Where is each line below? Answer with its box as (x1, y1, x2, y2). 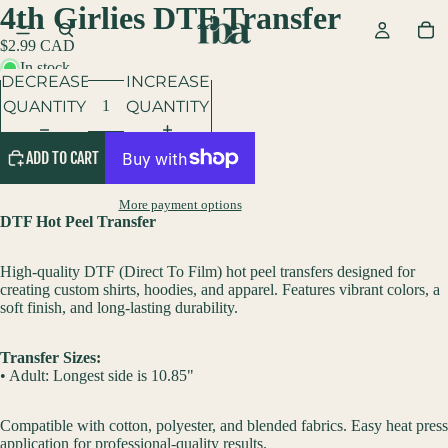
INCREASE (125, 71, 210, 91)
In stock (20, 59, 70, 76)
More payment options (118, 197, 242, 213)
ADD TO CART (26, 147, 99, 168)
